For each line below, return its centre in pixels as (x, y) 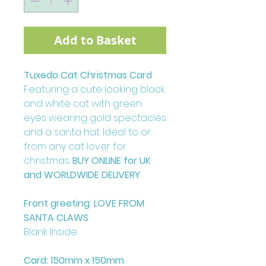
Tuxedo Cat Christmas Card (88, 75)
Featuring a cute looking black (94, 89)
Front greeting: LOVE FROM (84, 203)
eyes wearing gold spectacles (95, 118)
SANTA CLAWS (56, 217)
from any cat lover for (75, 146)
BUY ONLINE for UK (112, 160)
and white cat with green (83, 103)
